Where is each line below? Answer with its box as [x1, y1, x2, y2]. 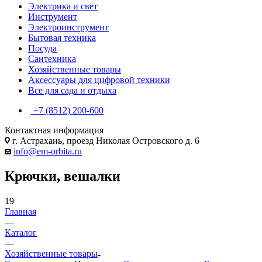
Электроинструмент [28, 22, 109, 32]
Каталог [5, 227, 37, 237]
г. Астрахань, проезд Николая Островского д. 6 [10, 135, 199, 146]
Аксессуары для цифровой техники [28, 74, 170, 85]
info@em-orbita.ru [13, 146, 82, 156]
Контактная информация [5, 125, 104, 135]
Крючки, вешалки [5, 168, 120, 184]
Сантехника [28, 53, 76, 64]
